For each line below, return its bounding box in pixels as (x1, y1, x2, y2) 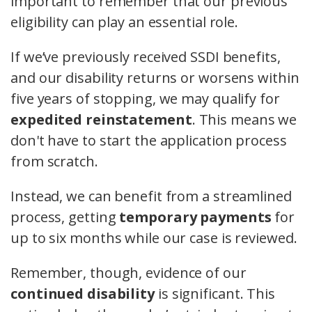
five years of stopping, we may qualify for (10, 89, 280, 109)
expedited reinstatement (10, 110, 192, 130)
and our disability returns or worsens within (10, 68, 299, 88)
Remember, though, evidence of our (10, 263, 247, 283)
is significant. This (155, 284, 275, 304)
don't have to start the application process (10, 131, 287, 150)
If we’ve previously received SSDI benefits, (10, 47, 281, 67)
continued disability (10, 284, 155, 304)
